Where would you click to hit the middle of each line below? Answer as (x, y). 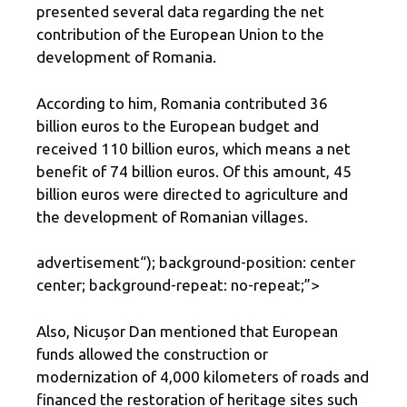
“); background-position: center (248, 263)
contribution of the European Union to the (180, 35)
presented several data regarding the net (180, 12)
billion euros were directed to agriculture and (192, 194)
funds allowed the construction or (152, 353)
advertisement (88, 263)
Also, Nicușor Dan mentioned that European (187, 331)
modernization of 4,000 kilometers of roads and (203, 376)
